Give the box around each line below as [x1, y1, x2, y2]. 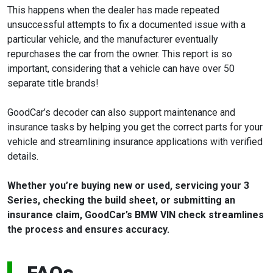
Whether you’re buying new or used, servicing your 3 [7, 180, 249, 192]
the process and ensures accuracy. [7, 224, 169, 236]
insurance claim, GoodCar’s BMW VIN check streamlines [7, 209, 264, 221]
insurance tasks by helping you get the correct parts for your [7, 121, 263, 133]
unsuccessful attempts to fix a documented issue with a [7, 19, 246, 31]
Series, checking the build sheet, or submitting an [7, 194, 235, 207]
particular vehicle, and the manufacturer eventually [7, 34, 218, 46]
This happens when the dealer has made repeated [7, 4, 219, 16]
